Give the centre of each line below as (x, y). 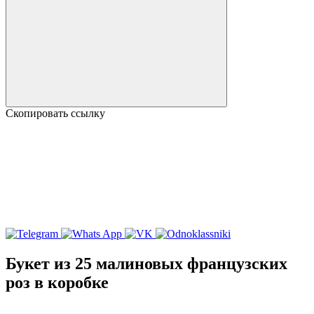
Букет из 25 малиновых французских (146, 263)
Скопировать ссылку (55, 113)
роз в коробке (57, 282)
